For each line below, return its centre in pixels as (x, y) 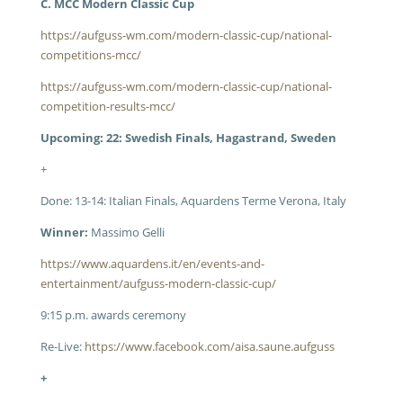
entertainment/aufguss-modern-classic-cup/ (158, 283)
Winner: (64, 232)
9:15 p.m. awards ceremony (113, 315)
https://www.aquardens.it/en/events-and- (152, 264)
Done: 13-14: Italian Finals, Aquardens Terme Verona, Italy (193, 201)
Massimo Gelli (126, 232)
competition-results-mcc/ (107, 106)
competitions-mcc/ (90, 55)
